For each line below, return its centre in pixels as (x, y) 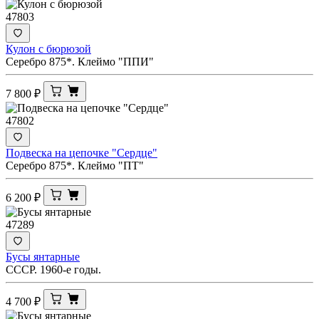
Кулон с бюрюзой (48, 48)
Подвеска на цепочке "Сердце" (82, 152)
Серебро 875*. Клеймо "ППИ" (80, 61)
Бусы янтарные (43, 256)
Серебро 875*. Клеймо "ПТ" (75, 165)
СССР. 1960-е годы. (53, 269)
